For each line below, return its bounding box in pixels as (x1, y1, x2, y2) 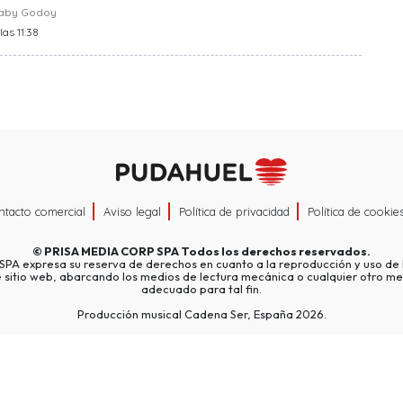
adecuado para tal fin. (141, 281, 262, 296)
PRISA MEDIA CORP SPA (44, 243, 179, 258)
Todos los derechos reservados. (179, 243, 371, 258)
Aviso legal (103, 203, 161, 219)
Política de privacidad (179, 203, 290, 219)
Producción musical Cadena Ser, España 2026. (76, 306, 327, 321)
